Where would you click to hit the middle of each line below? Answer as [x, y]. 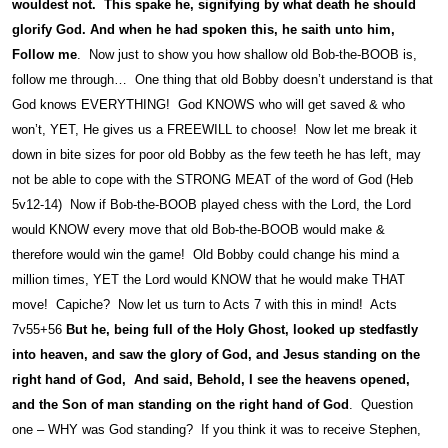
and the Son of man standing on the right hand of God [180, 405]
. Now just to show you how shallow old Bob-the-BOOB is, [247, 55]
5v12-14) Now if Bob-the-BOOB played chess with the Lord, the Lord [211, 205]
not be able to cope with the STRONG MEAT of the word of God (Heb [212, 180]
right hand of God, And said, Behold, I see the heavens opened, [211, 380]
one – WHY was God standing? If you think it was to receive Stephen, [216, 430]
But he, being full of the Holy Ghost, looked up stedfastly [242, 330]
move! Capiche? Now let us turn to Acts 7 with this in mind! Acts [204, 305]
